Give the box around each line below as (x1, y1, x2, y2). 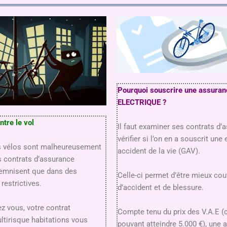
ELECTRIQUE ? (117, 97, 168, 107)
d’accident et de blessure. (117, 182, 206, 192)
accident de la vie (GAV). (117, 146, 202, 156)
